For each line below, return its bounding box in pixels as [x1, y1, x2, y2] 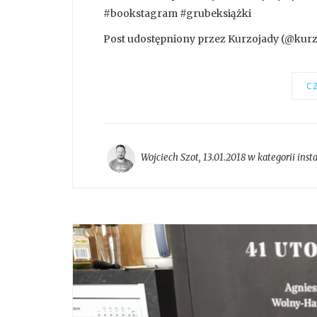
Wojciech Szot [141, 151, 199, 164]
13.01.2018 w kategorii [203, 151, 297, 164]
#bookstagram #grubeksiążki [103, 6, 251, 20]
